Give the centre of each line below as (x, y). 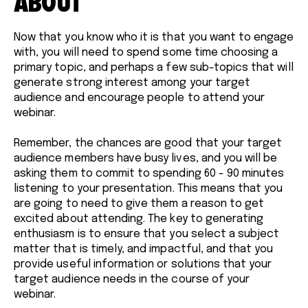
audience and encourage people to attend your (140, 98)
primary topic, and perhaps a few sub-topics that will (154, 67)
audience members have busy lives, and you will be (146, 158)
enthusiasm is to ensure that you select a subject (147, 234)
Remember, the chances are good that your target (148, 143)
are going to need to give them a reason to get (139, 203)
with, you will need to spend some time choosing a (146, 52)
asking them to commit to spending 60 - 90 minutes (149, 173)
